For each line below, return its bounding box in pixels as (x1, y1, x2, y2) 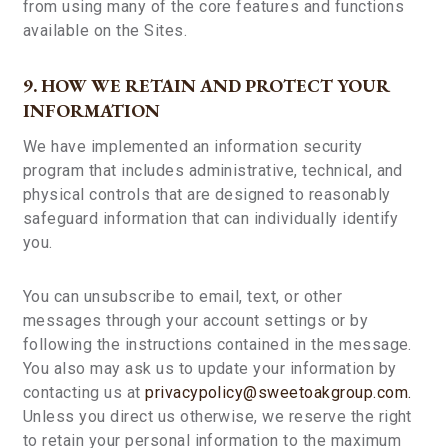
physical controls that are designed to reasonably (23, 185, 391, 204)
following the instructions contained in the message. (23, 335, 412, 354)
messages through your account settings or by (23, 311, 369, 330)
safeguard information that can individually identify (23, 209, 399, 228)
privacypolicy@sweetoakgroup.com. (145, 383, 412, 402)
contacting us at (23, 383, 146, 402)
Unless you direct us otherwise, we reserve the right (23, 407, 412, 426)
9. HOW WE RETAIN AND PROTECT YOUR (23, 74, 390, 97)
